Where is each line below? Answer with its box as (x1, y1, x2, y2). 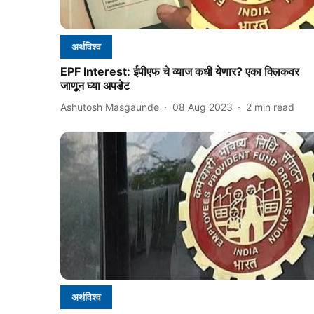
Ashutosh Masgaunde (60, 100, 159, 113)
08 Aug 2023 (172, 100, 233, 113)
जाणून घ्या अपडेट (60, 78, 130, 93)
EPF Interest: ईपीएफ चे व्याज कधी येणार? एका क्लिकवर (60, 64, 299, 79)
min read (254, 100, 294, 113)
